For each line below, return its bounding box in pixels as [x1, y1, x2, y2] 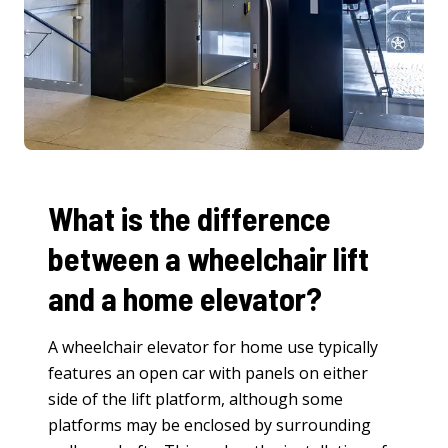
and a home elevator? [48, 278, 322, 317]
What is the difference [48, 198, 331, 237]
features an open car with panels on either [48, 361, 368, 384]
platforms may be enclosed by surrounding [48, 413, 371, 436]
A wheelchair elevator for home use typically [48, 335, 378, 358]
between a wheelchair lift [48, 238, 369, 277]
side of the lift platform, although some [48, 387, 343, 410]
